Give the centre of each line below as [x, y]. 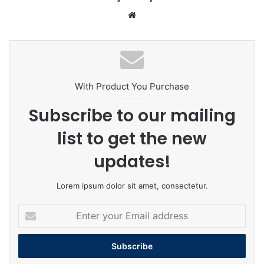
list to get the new [132, 139]
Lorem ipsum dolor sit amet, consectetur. [132, 186]
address [32, 247]
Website [155, 15]
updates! [132, 162]
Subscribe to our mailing [132, 116]
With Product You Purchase [132, 87]
